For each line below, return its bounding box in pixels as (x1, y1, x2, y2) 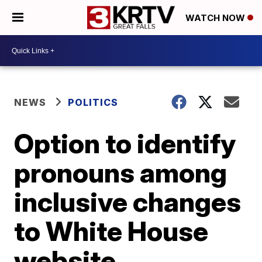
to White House (14, 215, 209, 247)
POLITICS (68, 96, 119, 108)
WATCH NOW (185, 12, 247, 24)
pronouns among (14, 156, 227, 189)
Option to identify (14, 127, 236, 160)
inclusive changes (14, 185, 242, 218)
